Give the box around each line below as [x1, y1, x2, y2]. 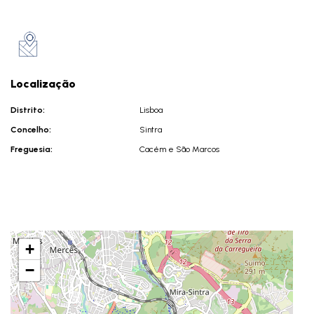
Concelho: [11, 125, 51, 135]
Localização [11, 77, 76, 90]
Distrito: [11, 105, 45, 115]
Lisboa [139, 105, 163, 115]
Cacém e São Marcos [139, 144, 219, 154]
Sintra [139, 125, 162, 135]
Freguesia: [11, 144, 53, 154]
